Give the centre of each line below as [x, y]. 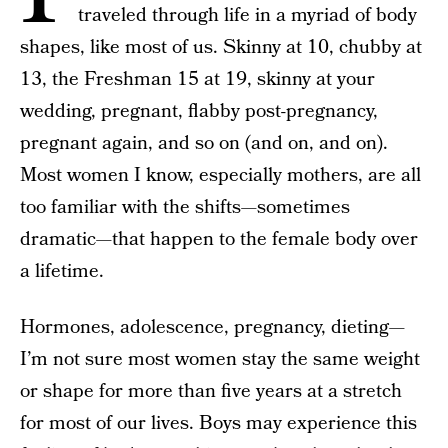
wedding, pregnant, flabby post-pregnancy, [199, 111]
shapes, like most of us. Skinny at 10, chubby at [221, 47]
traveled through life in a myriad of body [247, 15]
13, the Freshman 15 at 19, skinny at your [197, 79]
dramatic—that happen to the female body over [219, 239]
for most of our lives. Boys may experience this [218, 423]
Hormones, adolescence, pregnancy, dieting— [212, 327]
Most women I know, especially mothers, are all [220, 175]
